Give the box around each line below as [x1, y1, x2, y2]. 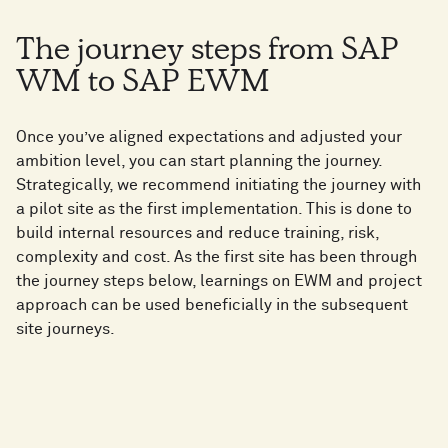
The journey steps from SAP [16, 37, 399, 70]
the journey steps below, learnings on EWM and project [16, 273, 422, 290]
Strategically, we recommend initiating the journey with [16, 177, 421, 194]
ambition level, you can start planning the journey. [16, 153, 382, 170]
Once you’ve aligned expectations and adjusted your [16, 129, 402, 146]
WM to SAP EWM [16, 69, 270, 102]
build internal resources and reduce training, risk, [16, 225, 379, 242]
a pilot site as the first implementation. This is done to [16, 201, 412, 218]
